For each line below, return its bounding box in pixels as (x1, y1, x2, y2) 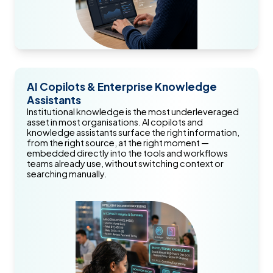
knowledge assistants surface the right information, (27, 127, 239, 138)
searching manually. (27, 168, 107, 180)
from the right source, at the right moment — (27, 137, 209, 149)
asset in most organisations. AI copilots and (27, 116, 203, 128)
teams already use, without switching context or (27, 158, 224, 169)
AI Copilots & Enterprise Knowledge (27, 80, 217, 94)
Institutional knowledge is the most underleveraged (27, 106, 239, 118)
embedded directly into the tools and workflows (27, 147, 228, 159)
